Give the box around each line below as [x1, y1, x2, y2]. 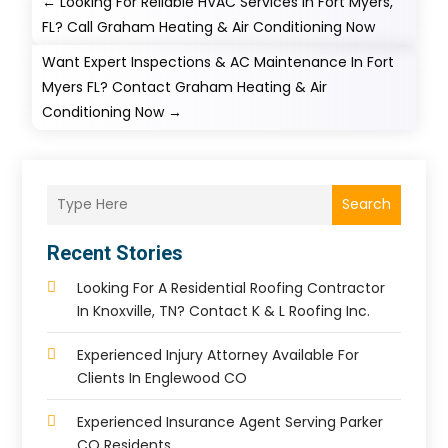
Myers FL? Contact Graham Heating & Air [42, 76, 328, 97]
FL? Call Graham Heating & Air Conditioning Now [42, 16, 376, 37]
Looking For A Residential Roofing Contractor [77, 277, 386, 298]
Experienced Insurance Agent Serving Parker [77, 411, 384, 432]
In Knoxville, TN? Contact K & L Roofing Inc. [77, 300, 371, 321]
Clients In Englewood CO [77, 367, 248, 388]
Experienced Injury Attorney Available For [77, 344, 360, 365]
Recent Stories [47, 240, 184, 265]
